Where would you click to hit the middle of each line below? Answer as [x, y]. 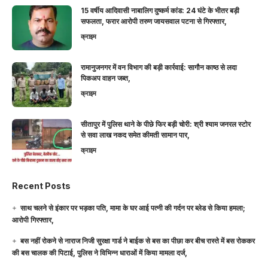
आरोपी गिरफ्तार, [33, 220]
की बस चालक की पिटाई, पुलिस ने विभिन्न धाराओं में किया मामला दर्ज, [100, 252]
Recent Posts [41, 185]
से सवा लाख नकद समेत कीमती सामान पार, [135, 135]
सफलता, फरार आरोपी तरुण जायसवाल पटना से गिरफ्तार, [154, 21]
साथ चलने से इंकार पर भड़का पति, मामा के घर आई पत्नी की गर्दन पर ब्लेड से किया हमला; [133, 208]
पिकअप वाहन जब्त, [106, 78]
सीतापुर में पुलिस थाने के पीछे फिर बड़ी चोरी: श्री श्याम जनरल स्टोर [166, 124]
